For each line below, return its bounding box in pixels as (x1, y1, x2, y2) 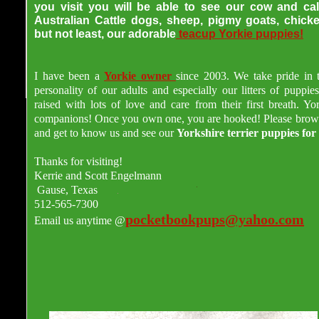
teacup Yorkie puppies (179, 28, 300, 40)
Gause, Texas (34, 184, 98, 196)
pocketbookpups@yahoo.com (125, 211, 304, 227)
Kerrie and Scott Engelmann (34, 169, 162, 182)
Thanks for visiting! (34, 155, 122, 167)
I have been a (34, 70, 104, 82)
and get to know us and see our (34, 127, 177, 139)
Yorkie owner (104, 70, 172, 82)
